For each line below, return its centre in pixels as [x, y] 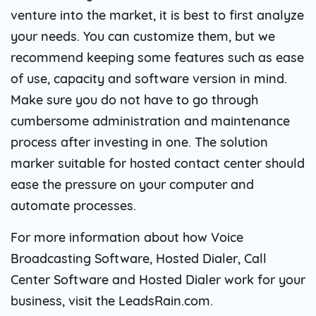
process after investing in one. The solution [139, 142]
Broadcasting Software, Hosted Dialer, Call [139, 258]
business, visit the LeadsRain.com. [112, 300]
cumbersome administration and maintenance [150, 121]
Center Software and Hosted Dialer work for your [158, 279]
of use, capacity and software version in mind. [149, 78]
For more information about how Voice [127, 237]
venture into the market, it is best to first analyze [157, 15]
